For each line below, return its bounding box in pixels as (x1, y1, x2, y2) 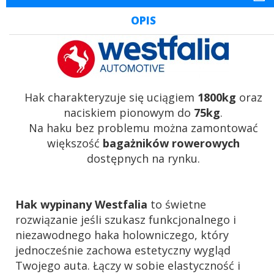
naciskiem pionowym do (64, 105, 194, 120)
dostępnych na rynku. (86, 151, 200, 166)
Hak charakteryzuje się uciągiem (24, 90, 198, 105)
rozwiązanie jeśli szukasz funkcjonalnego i (15, 212, 236, 228)
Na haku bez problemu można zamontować (28, 120, 258, 136)
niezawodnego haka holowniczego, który (15, 228, 229, 243)
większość (46, 136, 103, 151)
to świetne (147, 197, 206, 212)
